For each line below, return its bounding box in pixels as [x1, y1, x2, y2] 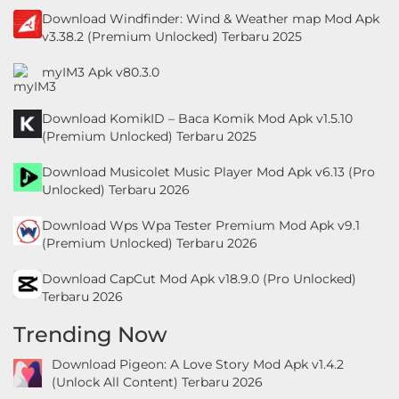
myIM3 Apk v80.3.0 [42, 63, 159, 80]
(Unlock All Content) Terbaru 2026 [51, 373, 263, 390]
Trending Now [13, 321, 167, 347]
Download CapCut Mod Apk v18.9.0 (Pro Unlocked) [42, 270, 356, 287]
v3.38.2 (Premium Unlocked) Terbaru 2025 [42, 28, 302, 45]
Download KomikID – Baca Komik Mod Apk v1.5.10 [42, 110, 353, 126]
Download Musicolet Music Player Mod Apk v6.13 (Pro [42, 163, 375, 180]
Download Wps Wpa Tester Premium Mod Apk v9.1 [42, 216, 360, 233]
